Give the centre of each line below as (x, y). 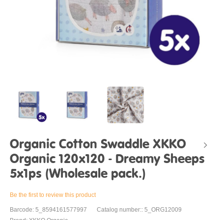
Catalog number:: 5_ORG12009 (139, 210)
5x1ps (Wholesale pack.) (78, 174)
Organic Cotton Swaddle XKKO (98, 145)
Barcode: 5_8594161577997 (48, 210)
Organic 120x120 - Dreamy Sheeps (107, 160)
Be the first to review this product (53, 195)
